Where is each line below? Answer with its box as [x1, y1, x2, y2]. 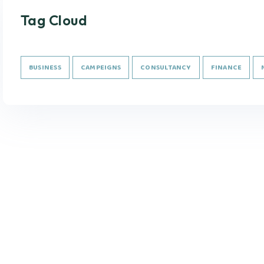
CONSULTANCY [140, 61, 192, 74]
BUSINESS [29, 61, 61, 74]
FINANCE [210, 61, 242, 74]
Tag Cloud [21, 11, 88, 29]
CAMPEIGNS [80, 61, 121, 74]
